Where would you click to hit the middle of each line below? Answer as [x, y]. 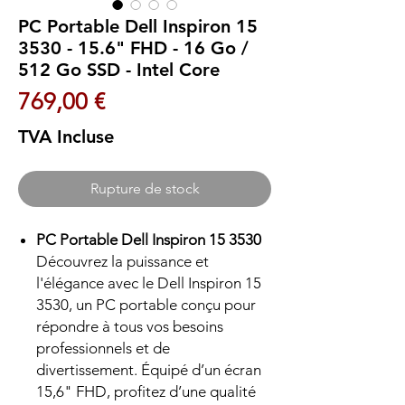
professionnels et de [103, 348]
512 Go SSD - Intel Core [119, 70]
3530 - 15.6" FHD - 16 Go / [133, 48]
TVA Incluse [66, 137]
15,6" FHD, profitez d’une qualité [146, 392]
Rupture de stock [145, 189]
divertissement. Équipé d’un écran [149, 370]
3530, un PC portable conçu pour [146, 305]
